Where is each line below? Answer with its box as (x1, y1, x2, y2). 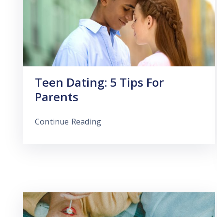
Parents (35, 88, 78, 105)
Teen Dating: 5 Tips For (35, 74, 164, 90)
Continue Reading (35, 116, 102, 127)
